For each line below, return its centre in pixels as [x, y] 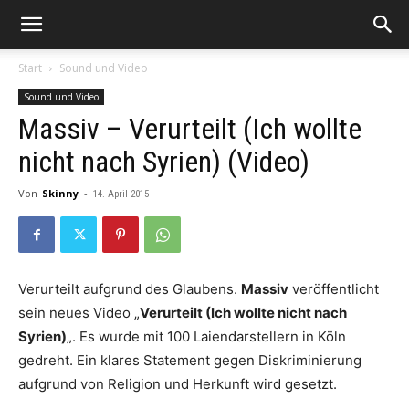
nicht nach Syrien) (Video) [164, 162]
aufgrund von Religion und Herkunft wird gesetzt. [178, 384]
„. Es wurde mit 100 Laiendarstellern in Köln [206, 336]
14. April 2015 [121, 194]
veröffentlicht [334, 289]
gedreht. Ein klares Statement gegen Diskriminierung [190, 360]
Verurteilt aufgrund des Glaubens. [130, 289]
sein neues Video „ [79, 313]
